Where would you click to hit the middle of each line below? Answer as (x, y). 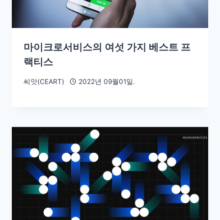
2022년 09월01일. (107, 81)
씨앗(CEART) (44, 81)
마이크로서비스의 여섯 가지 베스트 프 (107, 47)
